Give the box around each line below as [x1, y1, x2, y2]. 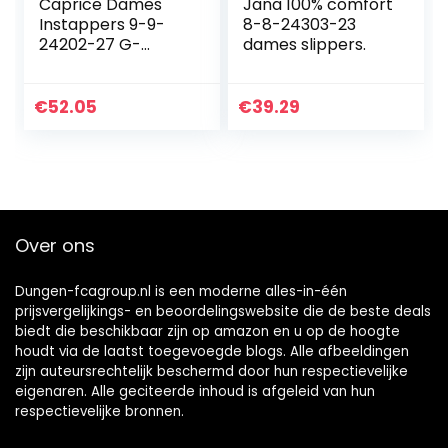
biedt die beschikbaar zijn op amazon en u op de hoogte [15, 322, 400, 342]
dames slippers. [243, 33, 367, 57]
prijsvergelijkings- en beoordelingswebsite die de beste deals [15, 302, 431, 322]
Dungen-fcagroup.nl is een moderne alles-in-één [15, 282, 347, 302]
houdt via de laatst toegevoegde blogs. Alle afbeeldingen [15, 342, 409, 362]
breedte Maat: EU [39, 53, 177, 77]
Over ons [15, 233, 95, 259]
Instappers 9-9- [39, 13, 166, 37]
